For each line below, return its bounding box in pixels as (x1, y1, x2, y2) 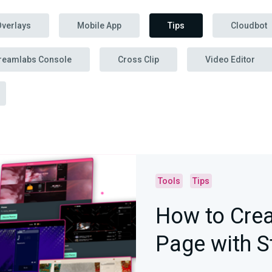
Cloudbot (231, 21, 267, 30)
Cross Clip (118, 55, 159, 64)
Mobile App (77, 21, 121, 30)
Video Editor (205, 55, 255, 64)
